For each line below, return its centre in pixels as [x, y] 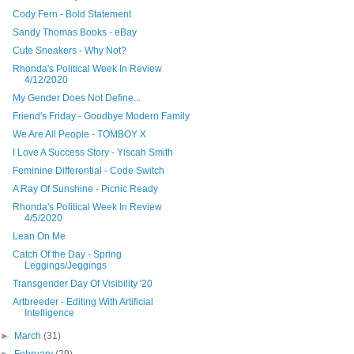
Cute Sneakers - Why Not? [69, 50]
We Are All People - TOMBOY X [79, 134]
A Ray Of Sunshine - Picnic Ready [85, 188]
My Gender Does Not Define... [76, 98]
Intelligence [49, 313]
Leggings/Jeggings [65, 265]
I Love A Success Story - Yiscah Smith [92, 152]
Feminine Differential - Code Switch [88, 170]
